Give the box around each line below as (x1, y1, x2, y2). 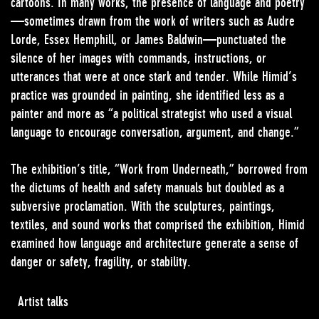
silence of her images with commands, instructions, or (11, 50, 266, 66)
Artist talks (18, 293, 68, 310)
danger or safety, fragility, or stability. (11, 253, 191, 270)
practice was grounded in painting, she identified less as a (11, 87, 284, 103)
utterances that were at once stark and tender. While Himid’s (11, 68, 297, 85)
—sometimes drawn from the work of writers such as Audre (11, 13, 295, 29)
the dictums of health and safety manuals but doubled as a (11, 179, 284, 196)
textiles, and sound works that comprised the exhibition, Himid (11, 216, 305, 233)
